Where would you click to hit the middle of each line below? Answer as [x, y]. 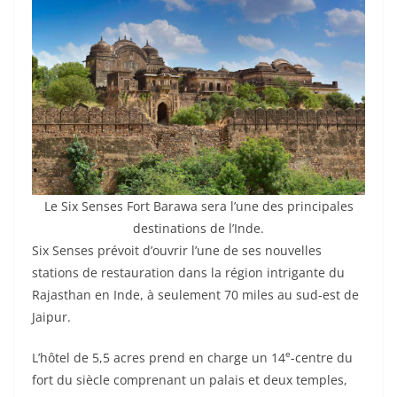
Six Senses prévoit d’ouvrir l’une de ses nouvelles [177, 250]
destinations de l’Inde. [198, 228]
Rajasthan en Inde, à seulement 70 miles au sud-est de [195, 294]
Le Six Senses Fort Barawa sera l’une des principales [198, 206]
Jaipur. [51, 316]
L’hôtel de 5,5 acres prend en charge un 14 [159, 357]
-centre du [322, 357]
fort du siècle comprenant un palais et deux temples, [190, 379]
